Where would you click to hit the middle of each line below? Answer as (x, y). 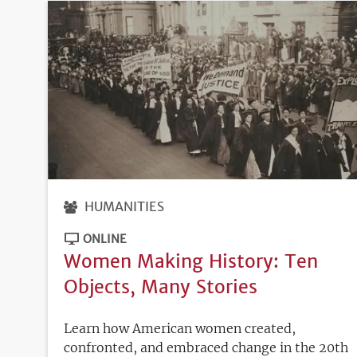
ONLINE (105, 239)
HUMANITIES (124, 206)
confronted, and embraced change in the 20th (206, 347)
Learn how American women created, (180, 328)
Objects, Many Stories (161, 286)
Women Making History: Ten (191, 261)
